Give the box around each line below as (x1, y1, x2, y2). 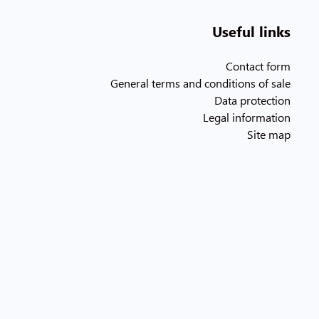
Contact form (225, 58, 291, 73)
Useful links (211, 20, 291, 41)
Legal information (202, 109, 291, 125)
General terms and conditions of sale (110, 75, 291, 90)
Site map (246, 126, 291, 142)
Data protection (214, 92, 291, 108)
